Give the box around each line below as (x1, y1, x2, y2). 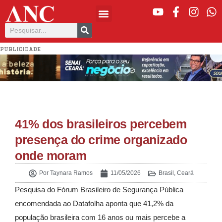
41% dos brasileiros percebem (15, 117, 186, 131)
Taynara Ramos (48, 169, 93, 177)
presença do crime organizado (15, 133, 187, 147)
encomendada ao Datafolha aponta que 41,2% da (15, 199, 173, 208)
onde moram (15, 149, 86, 163)
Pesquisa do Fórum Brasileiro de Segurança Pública (15, 185, 183, 194)
